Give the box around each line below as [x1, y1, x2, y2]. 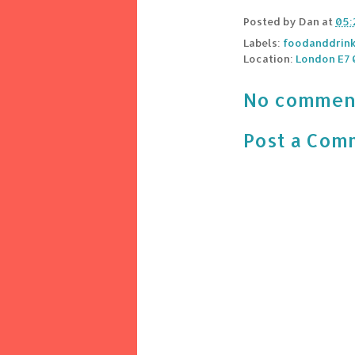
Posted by [243, 15, 299, 29]
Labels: [243, 36, 283, 50]
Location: [243, 52, 296, 66]
